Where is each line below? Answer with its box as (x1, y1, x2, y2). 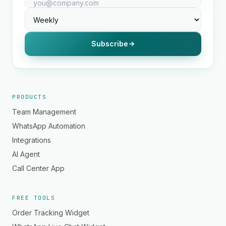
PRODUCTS (12, 93, 47, 100)
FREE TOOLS (12, 194, 55, 201)
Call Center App (12, 164, 65, 173)
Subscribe (91, 39, 128, 48)
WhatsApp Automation (12, 122, 85, 130)
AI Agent (12, 150, 40, 158)
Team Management (12, 107, 76, 116)
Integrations (12, 136, 51, 144)
